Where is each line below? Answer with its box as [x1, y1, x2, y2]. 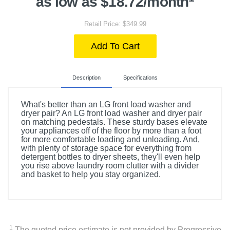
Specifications [123, 74, 158, 81]
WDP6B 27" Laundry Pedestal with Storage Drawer [21, 210, 192, 219]
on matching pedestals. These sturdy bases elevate [21, 118, 207, 126]
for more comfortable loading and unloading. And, [21, 135, 200, 144]
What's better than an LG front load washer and [21, 100, 191, 109]
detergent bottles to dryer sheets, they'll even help [21, 152, 200, 161]
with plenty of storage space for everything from [21, 144, 191, 152]
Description [72, 74, 101, 81]
